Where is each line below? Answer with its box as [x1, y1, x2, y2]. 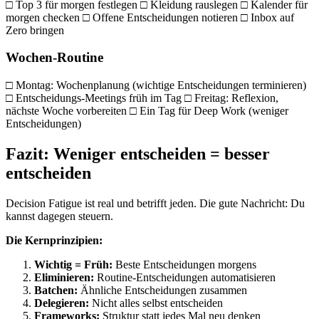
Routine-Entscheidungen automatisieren [94, 271, 276, 283]
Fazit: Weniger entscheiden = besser [6, 145, 270, 164]
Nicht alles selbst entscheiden [89, 296, 223, 309]
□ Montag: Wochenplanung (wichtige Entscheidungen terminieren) [6, 79, 306, 92]
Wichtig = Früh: [34, 258, 113, 271]
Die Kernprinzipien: [6, 234, 103, 246]
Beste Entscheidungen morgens [113, 258, 256, 271]
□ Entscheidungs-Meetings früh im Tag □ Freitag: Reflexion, [6, 92, 278, 105]
